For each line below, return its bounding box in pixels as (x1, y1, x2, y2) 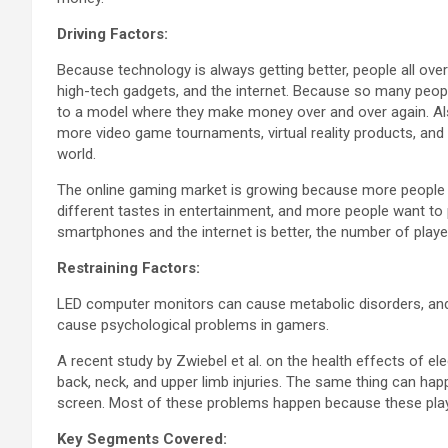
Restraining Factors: (57, 258, 200, 277)
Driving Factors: (57, 24, 168, 43)
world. (57, 144, 96, 163)
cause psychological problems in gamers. (57, 315, 329, 334)
